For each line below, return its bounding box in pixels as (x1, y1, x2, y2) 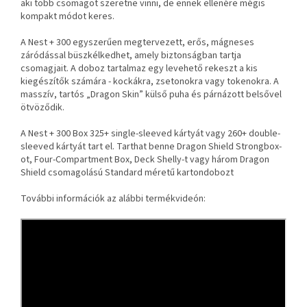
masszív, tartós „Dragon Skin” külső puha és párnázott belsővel (21, 88, 282, 101)
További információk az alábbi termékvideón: (21, 192, 206, 206)
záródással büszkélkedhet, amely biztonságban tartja (21, 49, 241, 62)
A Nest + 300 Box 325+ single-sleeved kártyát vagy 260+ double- (21, 127, 280, 140)
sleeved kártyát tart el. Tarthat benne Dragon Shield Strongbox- (21, 140, 282, 153)
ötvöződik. (21, 101, 64, 114)
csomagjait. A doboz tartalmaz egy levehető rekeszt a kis (21, 62, 258, 75)
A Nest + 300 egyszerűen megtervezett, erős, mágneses (21, 36, 254, 49)
